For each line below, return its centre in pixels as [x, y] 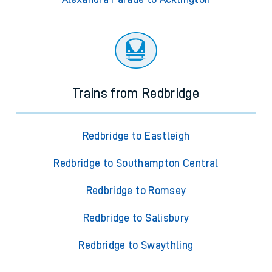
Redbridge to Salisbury [136, 218]
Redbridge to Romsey [136, 191]
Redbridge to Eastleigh [136, 136]
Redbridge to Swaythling [136, 246]
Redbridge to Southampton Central [136, 164]
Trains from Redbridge [136, 94]
